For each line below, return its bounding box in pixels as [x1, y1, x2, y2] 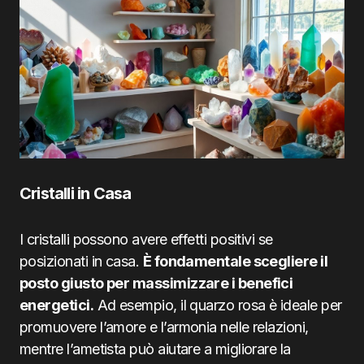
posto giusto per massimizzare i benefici [19, 275, 293, 292]
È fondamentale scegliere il [142, 253, 328, 270]
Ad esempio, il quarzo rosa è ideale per [93, 297, 342, 314]
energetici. [19, 297, 94, 314]
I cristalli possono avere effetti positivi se [19, 231, 273, 248]
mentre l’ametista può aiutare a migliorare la [19, 340, 291, 357]
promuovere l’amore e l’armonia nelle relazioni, [19, 318, 309, 336]
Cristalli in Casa [19, 184, 132, 203]
